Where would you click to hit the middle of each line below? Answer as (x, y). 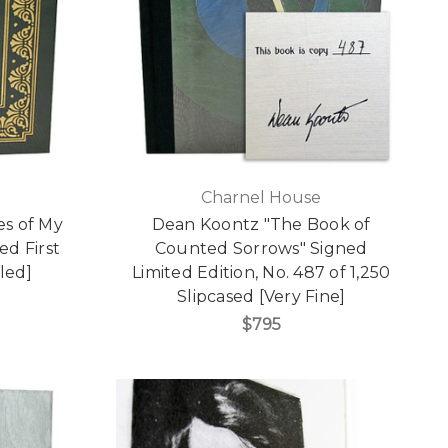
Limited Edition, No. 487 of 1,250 (261, 272)
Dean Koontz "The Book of (261, 224)
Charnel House (261, 197)
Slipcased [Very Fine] (261, 296)
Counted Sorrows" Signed (261, 248)
